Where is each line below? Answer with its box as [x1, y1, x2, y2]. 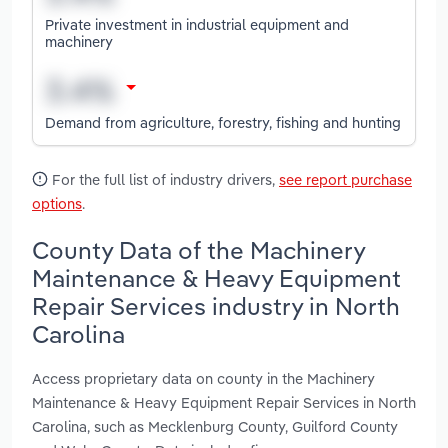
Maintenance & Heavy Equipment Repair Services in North [32, 392, 416, 412]
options [32, 194, 82, 214]
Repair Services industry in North [32, 290, 400, 321]
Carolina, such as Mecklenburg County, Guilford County [32, 416, 398, 436]
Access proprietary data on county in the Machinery [32, 368, 375, 388]
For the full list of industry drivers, [48, 170, 279, 190]
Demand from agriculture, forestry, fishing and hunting [45, 112, 401, 132]
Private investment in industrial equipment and [45, 14, 349, 34]
